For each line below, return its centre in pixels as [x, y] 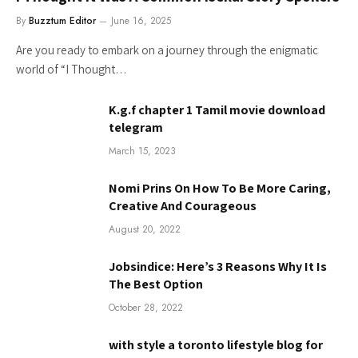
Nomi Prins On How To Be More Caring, [220, 188]
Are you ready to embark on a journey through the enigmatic [167, 50]
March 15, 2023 [142, 151]
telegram [136, 127]
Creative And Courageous [183, 205]
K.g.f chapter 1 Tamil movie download [217, 109]
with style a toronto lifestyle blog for [216, 344]
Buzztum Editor [62, 20]
